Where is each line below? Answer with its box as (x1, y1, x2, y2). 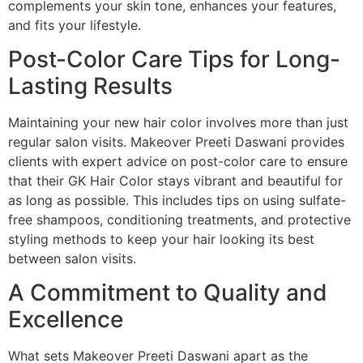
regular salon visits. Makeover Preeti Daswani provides (8, 134, 344, 151)
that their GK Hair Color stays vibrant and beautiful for (8, 173, 343, 190)
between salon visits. (8, 250, 136, 267)
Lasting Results (8, 72, 173, 100)
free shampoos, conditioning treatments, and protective (8, 211, 351, 228)
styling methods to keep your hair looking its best (8, 231, 314, 248)
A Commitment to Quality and (8, 279, 327, 307)
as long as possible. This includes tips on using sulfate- (8, 192, 346, 209)
